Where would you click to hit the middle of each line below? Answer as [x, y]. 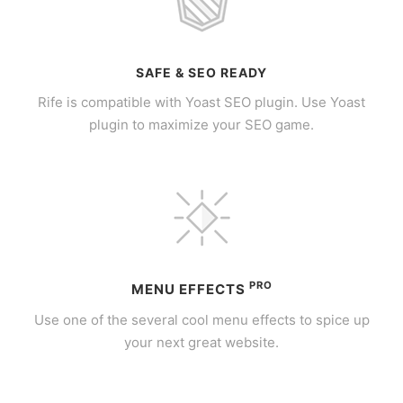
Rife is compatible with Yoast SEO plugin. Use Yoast [201, 102]
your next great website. [201, 342]
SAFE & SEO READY [201, 72]
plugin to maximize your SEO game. [201, 125]
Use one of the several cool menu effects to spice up [201, 320]
